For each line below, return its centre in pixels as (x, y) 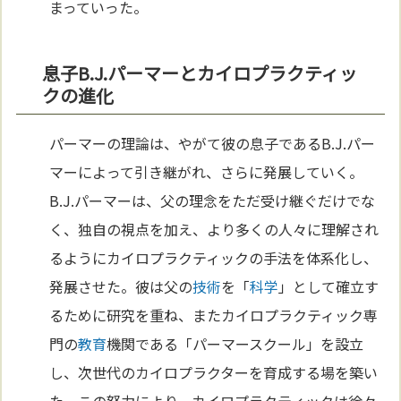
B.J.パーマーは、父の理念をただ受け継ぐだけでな (213, 201)
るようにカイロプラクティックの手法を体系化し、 (214, 258)
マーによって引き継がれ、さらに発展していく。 (207, 172)
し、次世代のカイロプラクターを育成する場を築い (214, 373)
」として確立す (329, 287)
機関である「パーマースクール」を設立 (235, 344)
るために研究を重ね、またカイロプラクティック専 (214, 316)
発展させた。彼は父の (121, 287)
